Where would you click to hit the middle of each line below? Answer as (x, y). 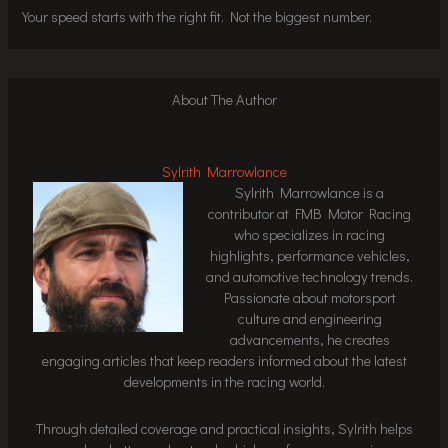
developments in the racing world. (224, 382)
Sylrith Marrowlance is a (310, 193)
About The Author (224, 100)
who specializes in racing (310, 235)
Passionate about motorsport (309, 298)
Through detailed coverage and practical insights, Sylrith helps (224, 428)
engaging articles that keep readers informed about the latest (224, 361)
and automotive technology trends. (310, 277)
